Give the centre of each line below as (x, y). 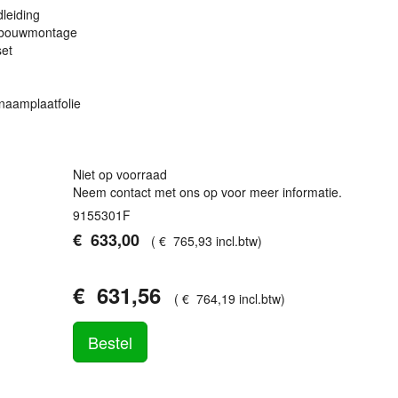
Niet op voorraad (120, 174)
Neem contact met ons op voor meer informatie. (208, 192)
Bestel (111, 342)
